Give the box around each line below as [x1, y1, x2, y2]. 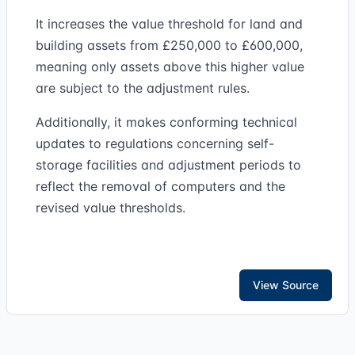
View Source [253, 278, 319, 292]
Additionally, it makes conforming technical [36, 114, 297, 130]
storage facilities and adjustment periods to [36, 157, 301, 173]
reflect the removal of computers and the [36, 178, 285, 194]
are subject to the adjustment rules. [36, 80, 250, 96]
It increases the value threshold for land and [36, 16, 303, 32]
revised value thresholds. [36, 200, 185, 216]
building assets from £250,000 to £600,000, [36, 37, 303, 53]
